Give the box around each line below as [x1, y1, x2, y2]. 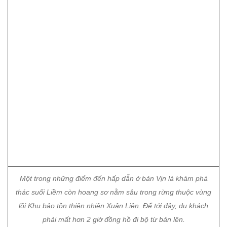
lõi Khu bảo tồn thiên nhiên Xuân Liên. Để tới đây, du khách [19, 26, 208, 34]
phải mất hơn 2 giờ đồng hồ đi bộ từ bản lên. [42, 40, 185, 48]
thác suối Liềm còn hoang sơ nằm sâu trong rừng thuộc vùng [16, 13, 211, 21]
